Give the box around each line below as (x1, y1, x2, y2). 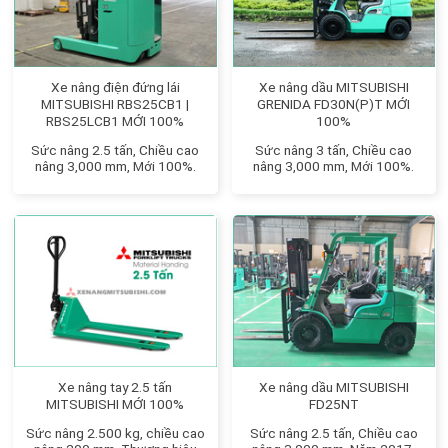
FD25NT (308, 395, 359, 412)
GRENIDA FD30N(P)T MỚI (257, 96, 411, 113)
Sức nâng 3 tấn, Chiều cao (255, 142, 413, 159)
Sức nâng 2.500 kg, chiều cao (25, 424, 205, 441)
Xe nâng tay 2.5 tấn (58, 378, 173, 395)
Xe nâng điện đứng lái (50, 79, 180, 96)
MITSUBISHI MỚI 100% (46, 395, 185, 412)
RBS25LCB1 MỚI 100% (46, 113, 185, 130)
